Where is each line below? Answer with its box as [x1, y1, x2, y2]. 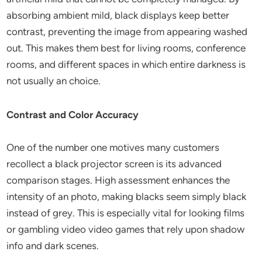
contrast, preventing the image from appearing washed [6, 26, 248, 37]
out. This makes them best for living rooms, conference [6, 42, 246, 54]
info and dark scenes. [6, 240, 99, 251]
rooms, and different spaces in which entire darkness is [6, 58, 246, 70]
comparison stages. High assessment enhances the [6, 174, 230, 186]
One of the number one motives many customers [6, 142, 220, 153]
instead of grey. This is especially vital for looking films [6, 207, 245, 219]
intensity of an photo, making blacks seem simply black [6, 191, 247, 202]
